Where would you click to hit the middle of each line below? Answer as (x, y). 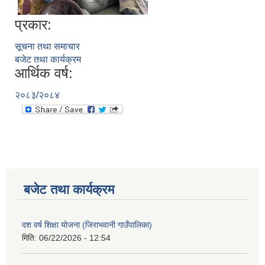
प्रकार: (33, 25)
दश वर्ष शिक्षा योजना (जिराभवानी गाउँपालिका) (87, 225)
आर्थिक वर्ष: (44, 73)
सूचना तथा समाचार (47, 47)
